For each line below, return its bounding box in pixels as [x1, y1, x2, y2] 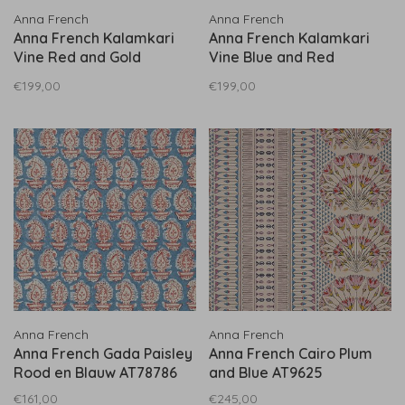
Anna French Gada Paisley [14, 344, 193, 363]
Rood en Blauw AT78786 [14, 363, 177, 381]
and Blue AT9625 [209, 363, 323, 381]
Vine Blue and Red [209, 48, 334, 66]
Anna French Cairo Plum [209, 344, 372, 363]
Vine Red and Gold [14, 48, 141, 66]
